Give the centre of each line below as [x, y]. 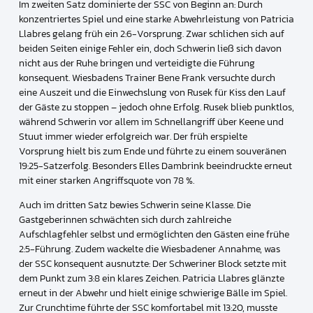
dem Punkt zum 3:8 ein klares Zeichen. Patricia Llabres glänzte [151, 279]
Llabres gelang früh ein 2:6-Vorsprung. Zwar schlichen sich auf [151, 34]
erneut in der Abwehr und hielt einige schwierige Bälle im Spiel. [153, 293]
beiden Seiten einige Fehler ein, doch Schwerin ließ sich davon [150, 48]
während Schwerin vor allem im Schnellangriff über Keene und [151, 122]
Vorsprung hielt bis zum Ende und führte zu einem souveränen [152, 151]
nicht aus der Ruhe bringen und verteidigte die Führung [137, 63]
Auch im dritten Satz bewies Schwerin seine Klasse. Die [134, 205]
